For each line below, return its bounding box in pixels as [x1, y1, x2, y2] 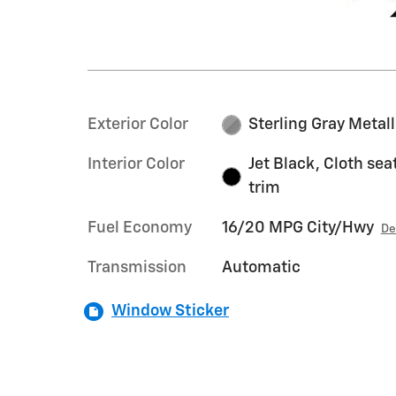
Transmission [88, 260, 187, 276]
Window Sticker [111, 303, 229, 319]
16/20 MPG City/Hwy [221, 220, 374, 236]
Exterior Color [88, 117, 188, 133]
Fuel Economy [88, 220, 192, 236]
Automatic [221, 260, 301, 276]
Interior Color [88, 156, 185, 172]
